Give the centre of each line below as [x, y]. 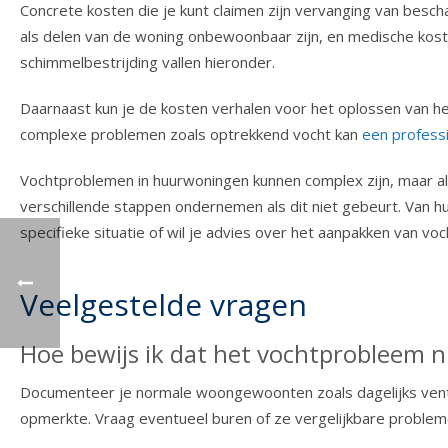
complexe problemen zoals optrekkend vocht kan [191, 134]
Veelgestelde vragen [163, 305]
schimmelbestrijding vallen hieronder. [147, 62]
